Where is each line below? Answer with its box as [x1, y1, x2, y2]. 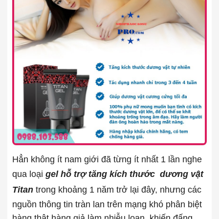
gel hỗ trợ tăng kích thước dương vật [45, 169, 203, 179]
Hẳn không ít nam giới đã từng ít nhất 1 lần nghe [12, 154, 202, 164]
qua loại [12, 169, 45, 179]
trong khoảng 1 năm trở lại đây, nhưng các [33, 184, 201, 195]
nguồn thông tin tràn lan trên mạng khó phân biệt [12, 199, 202, 209]
